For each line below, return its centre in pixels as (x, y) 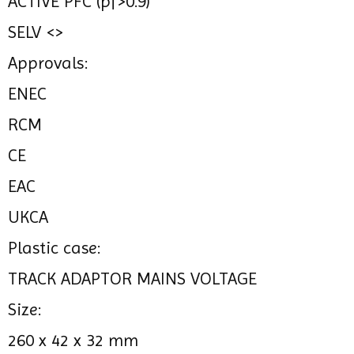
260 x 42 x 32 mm (73, 340)
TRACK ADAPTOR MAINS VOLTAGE (132, 278)
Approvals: (48, 62)
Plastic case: (54, 247)
